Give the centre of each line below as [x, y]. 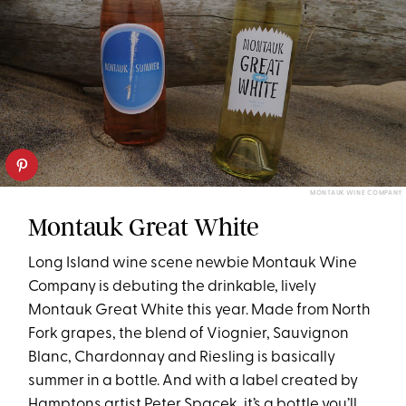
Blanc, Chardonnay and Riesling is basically [182, 357]
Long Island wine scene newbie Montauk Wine [193, 263]
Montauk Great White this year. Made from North [200, 310]
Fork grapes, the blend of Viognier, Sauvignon [189, 333]
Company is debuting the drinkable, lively [173, 286]
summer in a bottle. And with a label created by [193, 381]
